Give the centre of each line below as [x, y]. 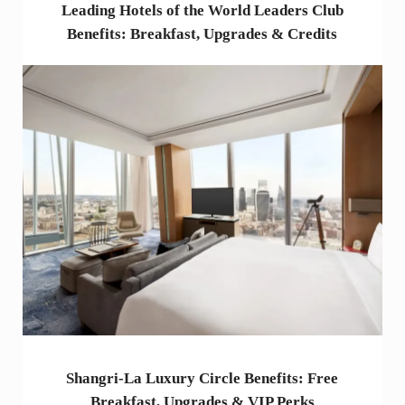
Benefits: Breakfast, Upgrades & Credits [202, 34]
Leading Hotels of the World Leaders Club [202, 11]
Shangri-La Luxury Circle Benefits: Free [202, 379]
